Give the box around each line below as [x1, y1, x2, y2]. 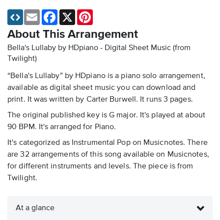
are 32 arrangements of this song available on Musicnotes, [7, 151, 209, 159]
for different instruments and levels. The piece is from [7, 163, 193, 171]
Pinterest [93, 10, 120, 17]
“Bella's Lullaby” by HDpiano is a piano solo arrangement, [7, 72, 205, 81]
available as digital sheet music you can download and [7, 84, 196, 92]
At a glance [16, 204, 55, 213]
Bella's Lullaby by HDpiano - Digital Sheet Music [7, 44, 173, 53]
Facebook [57, 10, 87, 17]
